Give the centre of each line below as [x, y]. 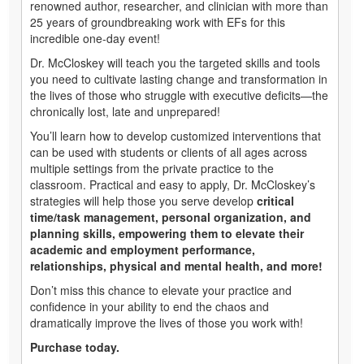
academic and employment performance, [143, 250]
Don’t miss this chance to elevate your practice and [161, 290]
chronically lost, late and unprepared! [125, 112]
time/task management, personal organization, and [171, 217]
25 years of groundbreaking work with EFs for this [158, 22]
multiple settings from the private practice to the [152, 169]
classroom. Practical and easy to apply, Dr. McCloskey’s [173, 185]
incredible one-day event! [95, 39]
